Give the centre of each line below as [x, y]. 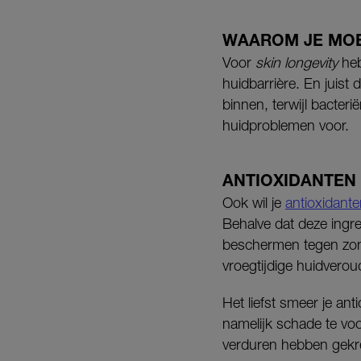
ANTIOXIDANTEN [289, 180]
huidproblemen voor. [286, 126]
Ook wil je [254, 203]
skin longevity [297, 63]
